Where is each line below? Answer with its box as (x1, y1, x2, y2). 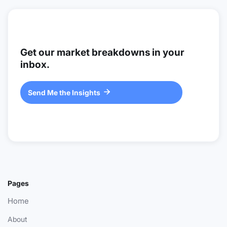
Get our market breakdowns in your (20, 47, 184, 59)
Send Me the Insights (28, 88, 100, 97)
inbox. (20, 59, 50, 71)
